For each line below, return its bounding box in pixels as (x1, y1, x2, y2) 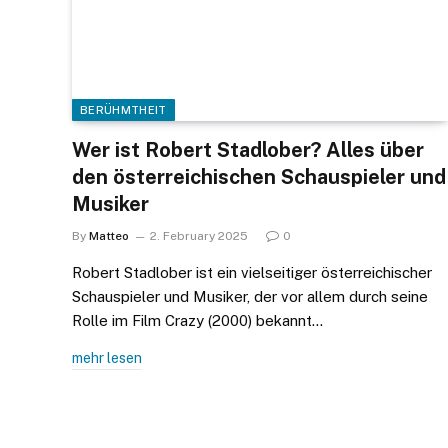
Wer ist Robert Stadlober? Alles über (72, 137, 424, 162)
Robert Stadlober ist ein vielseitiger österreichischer (72, 263, 432, 281)
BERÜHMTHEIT (80, 103, 167, 116)
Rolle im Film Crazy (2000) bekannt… (72, 311, 323, 329)
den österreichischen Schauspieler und (72, 164, 446, 189)
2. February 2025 (150, 228, 248, 243)
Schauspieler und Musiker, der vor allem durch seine (72, 287, 428, 305)
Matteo (89, 228, 129, 243)
